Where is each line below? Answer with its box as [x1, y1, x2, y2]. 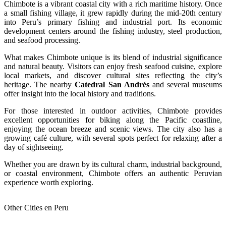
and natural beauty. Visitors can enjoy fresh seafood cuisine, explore [4, 62, 222, 71]
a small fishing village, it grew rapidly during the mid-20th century [4, 8, 222, 17]
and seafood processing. [4, 35, 80, 44]
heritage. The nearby [4, 80, 75, 89]
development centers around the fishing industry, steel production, [4, 26, 222, 35]
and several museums [149, 80, 222, 89]
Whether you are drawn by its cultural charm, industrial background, [4, 159, 222, 168]
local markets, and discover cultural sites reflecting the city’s [4, 71, 222, 80]
